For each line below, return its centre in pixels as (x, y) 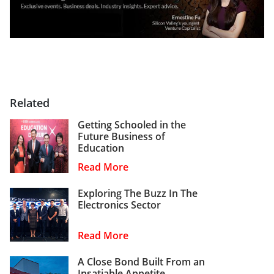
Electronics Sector (119, 205)
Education (101, 148)
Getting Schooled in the (132, 124)
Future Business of (121, 136)
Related (30, 102)
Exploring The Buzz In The (138, 193)
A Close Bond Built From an (141, 261)
